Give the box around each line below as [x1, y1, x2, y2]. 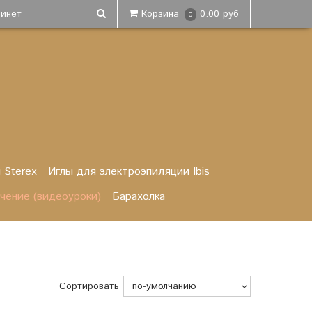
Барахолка [112, 189, 165, 205]
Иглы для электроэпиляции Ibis [48, 164, 210, 180]
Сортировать [59, 279, 119, 293]
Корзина [141, 7, 179, 21]
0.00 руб [200, 7, 239, 21]
